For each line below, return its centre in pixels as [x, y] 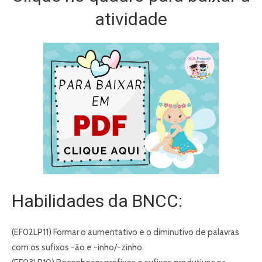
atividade [131, 19]
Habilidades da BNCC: [97, 201]
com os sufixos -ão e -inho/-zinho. [78, 248]
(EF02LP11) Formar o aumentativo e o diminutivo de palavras [125, 232]
